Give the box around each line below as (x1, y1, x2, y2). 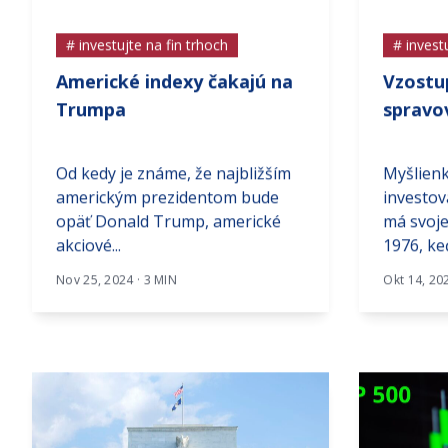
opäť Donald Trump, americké (56, 229, 281, 252)
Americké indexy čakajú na (56, 88, 293, 113)
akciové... (56, 253, 121, 276)
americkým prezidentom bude (56, 205, 279, 228)
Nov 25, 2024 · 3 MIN (56, 290, 177, 308)
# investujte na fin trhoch (66, 54, 228, 74)
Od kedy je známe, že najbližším (56, 181, 291, 204)
